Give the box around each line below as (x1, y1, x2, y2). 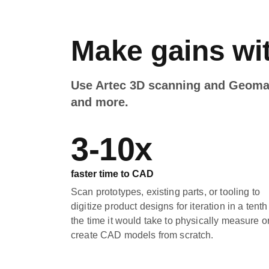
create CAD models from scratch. (71, 230, 214, 240)
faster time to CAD (71, 169, 154, 179)
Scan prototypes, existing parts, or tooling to (71, 187, 260, 197)
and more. (71, 95, 128, 109)
